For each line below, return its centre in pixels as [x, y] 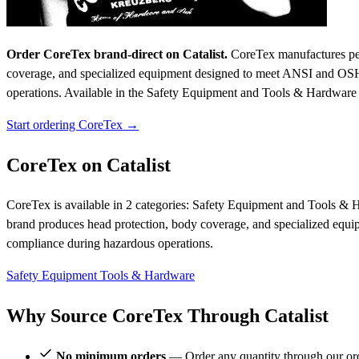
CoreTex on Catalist [89, 165]
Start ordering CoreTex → [73, 125]
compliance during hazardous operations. [110, 243]
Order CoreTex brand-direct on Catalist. [117, 54]
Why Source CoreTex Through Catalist [167, 315]
